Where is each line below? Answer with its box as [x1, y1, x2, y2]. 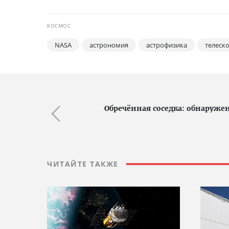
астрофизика [146, 40, 187, 50]
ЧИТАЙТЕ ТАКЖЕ [47, 159, 119, 169]
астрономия [89, 40, 128, 50]
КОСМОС [47, 22, 71, 30]
